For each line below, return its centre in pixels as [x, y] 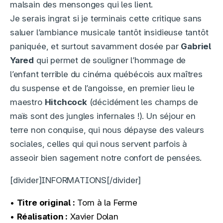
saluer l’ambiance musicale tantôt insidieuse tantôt [109, 33]
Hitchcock [66, 102]
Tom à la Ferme [106, 203]
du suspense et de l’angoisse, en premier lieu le [103, 88]
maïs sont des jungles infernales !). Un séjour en [103, 116]
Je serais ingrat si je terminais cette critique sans [106, 19]
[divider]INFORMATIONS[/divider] [76, 180]
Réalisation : [42, 217]
